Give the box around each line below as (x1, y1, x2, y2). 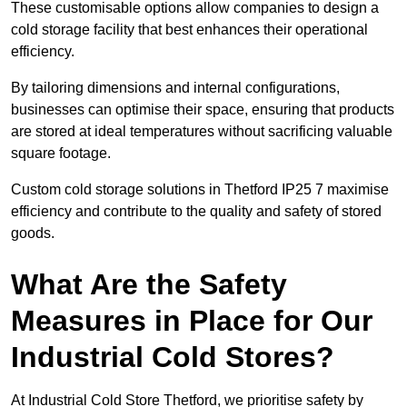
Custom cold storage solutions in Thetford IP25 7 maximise (11, 182, 389, 198)
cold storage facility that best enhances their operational (11, 22, 368, 38)
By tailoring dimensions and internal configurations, (11, 80, 340, 96)
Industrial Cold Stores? (11, 341, 334, 374)
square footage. (11, 145, 111, 162)
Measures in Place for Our (11, 304, 372, 338)
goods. (11, 225, 55, 242)
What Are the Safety (11, 268, 287, 302)
